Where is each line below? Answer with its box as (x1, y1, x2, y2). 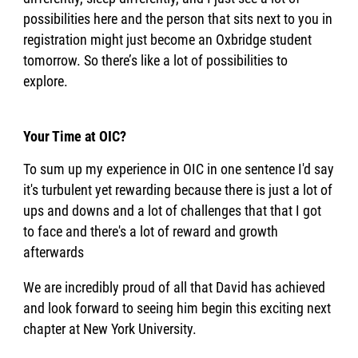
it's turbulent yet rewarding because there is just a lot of (23, 181, 333, 198)
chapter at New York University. (23, 320, 197, 337)
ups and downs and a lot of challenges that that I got (23, 201, 322, 219)
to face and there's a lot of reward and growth (23, 222, 279, 240)
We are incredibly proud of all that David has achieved (23, 278, 326, 296)
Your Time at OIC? (23, 127, 127, 145)
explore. (23, 72, 69, 89)
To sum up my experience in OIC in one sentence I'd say (23, 160, 335, 177)
